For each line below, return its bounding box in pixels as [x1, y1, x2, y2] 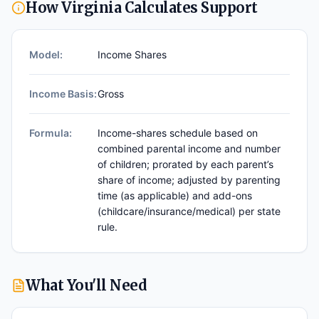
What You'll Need [26, 276, 147, 294]
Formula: [29, 127, 72, 139]
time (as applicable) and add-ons [98, 189, 252, 202]
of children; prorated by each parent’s [98, 158, 273, 170]
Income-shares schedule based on [98, 127, 258, 139]
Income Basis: [29, 88, 97, 100]
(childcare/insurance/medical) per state [98, 205, 281, 217]
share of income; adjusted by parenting [98, 174, 281, 186]
